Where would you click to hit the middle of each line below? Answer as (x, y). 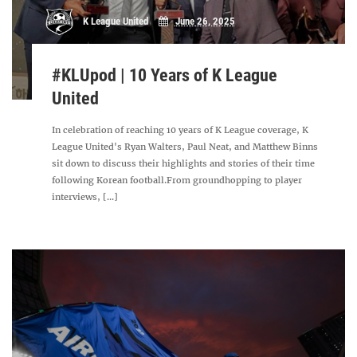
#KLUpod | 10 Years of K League (165, 75)
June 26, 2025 (205, 22)
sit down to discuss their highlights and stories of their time (184, 163)
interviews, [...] (85, 197)
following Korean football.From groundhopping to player (177, 180)
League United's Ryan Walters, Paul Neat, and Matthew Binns (185, 147)
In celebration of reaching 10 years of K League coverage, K (180, 130)
